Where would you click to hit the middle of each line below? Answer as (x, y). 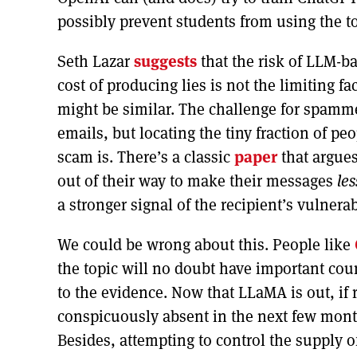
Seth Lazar (96, 61)
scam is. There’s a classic (146, 157)
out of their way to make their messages (197, 180)
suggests (165, 61)
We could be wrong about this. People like (206, 244)
